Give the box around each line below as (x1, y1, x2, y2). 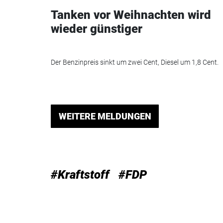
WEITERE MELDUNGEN (58, 111, 151, 121)
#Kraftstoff (51, 167, 110, 182)
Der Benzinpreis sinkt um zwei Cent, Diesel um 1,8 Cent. (51, 58, 219, 66)
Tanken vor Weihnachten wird (51, 8, 211, 22)
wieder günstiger (51, 22, 142, 36)
